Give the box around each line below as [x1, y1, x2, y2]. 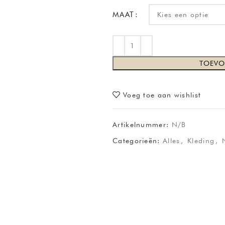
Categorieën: [113, 137, 160, 145]
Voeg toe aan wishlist [123, 90, 201, 99]
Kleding [187, 137, 215, 145]
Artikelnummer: [113, 121, 172, 129]
